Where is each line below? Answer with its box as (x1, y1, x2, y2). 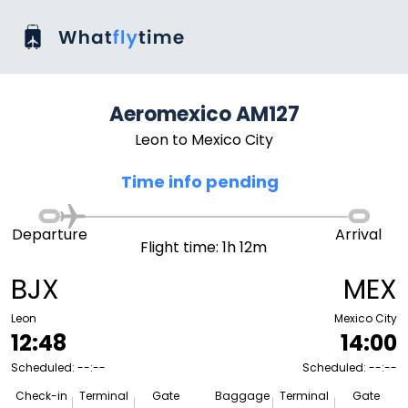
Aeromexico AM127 (108, 100, 300, 128)
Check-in (15, 388, 68, 403)
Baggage (215, 388, 270, 403)
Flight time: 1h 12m (140, 237, 268, 258)
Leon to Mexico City (135, 129, 273, 150)
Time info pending (120, 170, 279, 193)
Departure (11, 224, 87, 245)
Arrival (335, 224, 382, 245)
